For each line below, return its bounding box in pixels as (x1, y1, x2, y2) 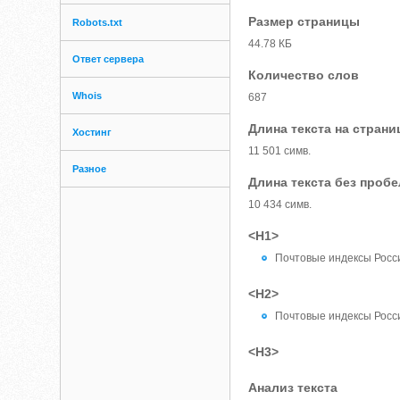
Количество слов (248, 68, 360, 82)
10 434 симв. (248, 198, 312, 211)
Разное (72, 163, 107, 174)
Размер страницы (248, 14, 361, 29)
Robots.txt (72, 17, 123, 28)
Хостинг (72, 127, 112, 137)
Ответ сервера (72, 54, 145, 64)
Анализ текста (248, 380, 338, 395)
